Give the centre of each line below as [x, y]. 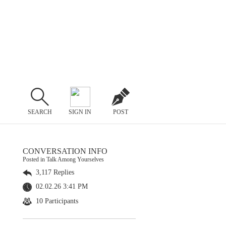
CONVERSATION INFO [65, 151]
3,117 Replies [54, 172]
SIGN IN [80, 112]
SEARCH [40, 112]
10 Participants [56, 201]
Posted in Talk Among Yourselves [63, 159]
